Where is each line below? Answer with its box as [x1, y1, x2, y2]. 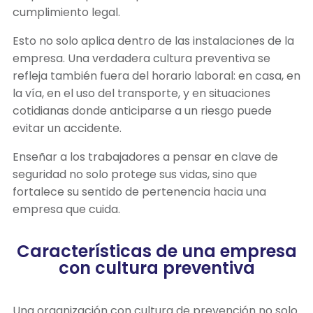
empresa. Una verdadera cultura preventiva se [13, 50, 270, 66]
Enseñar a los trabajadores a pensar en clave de [13, 148, 278, 165]
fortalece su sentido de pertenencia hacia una [13, 183, 266, 200]
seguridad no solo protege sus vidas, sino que [13, 166, 257, 182]
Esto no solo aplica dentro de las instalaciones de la [13, 32, 294, 49]
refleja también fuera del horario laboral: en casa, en [13, 67, 300, 84]
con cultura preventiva [58, 256, 255, 279]
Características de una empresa [16, 239, 297, 263]
